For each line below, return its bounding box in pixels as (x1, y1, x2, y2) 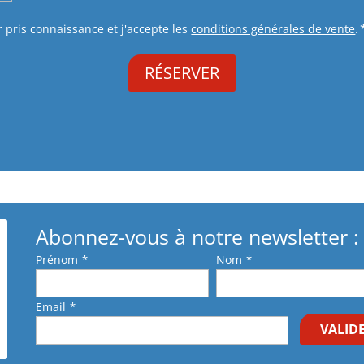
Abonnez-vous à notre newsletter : (35, 222, 359, 250)
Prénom (35, 251, 78, 267)
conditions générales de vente (191, 20, 356, 37)
